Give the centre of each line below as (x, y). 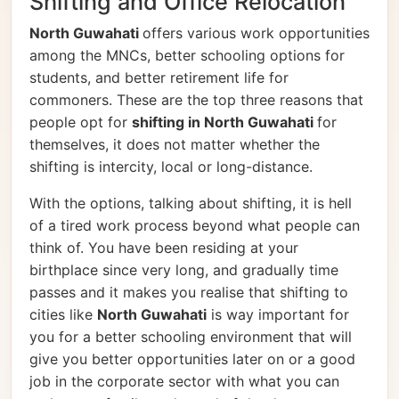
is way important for (278, 315)
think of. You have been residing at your (164, 248)
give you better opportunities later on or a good (192, 359)
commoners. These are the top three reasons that (196, 100)
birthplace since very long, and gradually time (184, 270)
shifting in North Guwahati (224, 122)
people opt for (81, 122)
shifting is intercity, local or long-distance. (171, 167)
